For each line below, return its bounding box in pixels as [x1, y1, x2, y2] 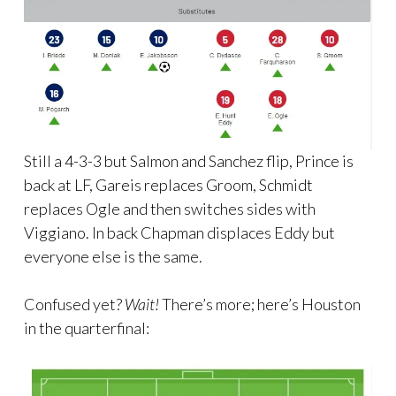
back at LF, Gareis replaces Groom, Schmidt [24, 175, 313, 195]
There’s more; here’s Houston [159, 294, 361, 315]
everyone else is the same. [24, 247, 202, 267]
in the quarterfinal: [24, 318, 149, 339]
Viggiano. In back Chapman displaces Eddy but [24, 223, 335, 243]
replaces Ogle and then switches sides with [24, 199, 316, 219]
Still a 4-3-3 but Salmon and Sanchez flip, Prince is [24, 151, 354, 171]
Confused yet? [24, 294, 125, 315]
